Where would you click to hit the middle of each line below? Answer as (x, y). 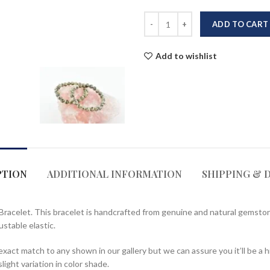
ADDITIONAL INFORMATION (115, 174)
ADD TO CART (240, 24)
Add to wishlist (186, 56)
